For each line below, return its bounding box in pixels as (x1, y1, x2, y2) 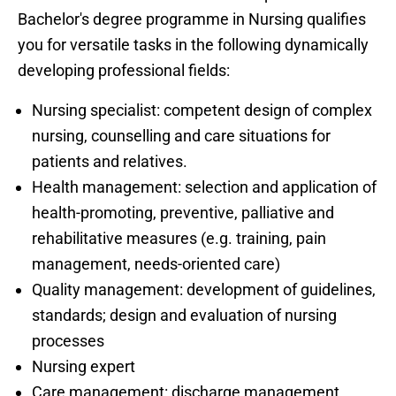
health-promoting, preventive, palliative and (32, 202, 334, 222)
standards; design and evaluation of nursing (32, 305, 337, 324)
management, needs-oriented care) (32, 254, 280, 273)
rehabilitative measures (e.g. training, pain (32, 228, 326, 247)
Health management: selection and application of (32, 177, 377, 196)
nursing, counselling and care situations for (32, 126, 331, 145)
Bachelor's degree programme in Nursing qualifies (18, 9, 366, 28)
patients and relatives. (32, 151, 187, 171)
